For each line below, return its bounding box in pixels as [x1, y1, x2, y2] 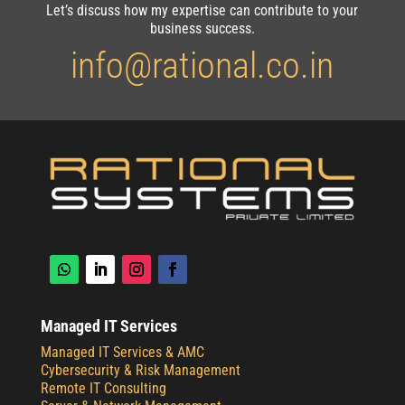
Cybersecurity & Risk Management [40, 362, 240, 380]
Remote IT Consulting [40, 380, 166, 398]
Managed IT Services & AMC [40, 344, 204, 362]
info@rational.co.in [71, 43, 334, 87]
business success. [149, 19, 255, 37]
